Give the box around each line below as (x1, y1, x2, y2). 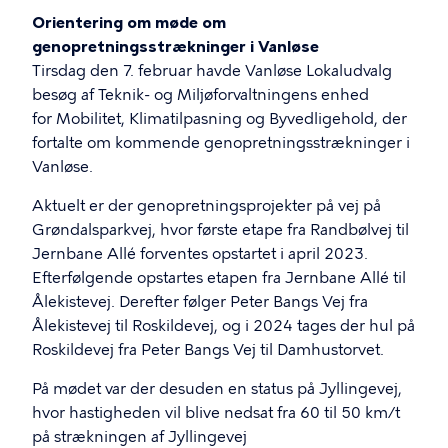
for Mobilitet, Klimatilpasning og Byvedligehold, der (32, 110, 407, 128)
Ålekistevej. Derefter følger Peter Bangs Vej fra (32, 293, 368, 311)
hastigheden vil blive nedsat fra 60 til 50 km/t (69, 404, 400, 422)
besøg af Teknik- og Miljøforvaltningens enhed (32, 86, 369, 104)
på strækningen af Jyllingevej (32, 428, 247, 446)
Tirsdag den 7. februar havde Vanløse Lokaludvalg (32, 62, 392, 80)
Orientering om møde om (32, 14, 226, 32)
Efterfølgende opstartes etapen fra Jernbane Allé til (32, 269, 406, 287)
